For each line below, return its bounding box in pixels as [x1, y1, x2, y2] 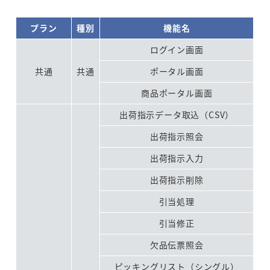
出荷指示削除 [149, 173, 204, 186]
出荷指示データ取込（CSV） [119, 108, 234, 121]
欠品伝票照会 [149, 238, 204, 251]
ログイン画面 [149, 43, 204, 55]
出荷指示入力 [149, 151, 204, 164]
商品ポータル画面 [140, 86, 213, 99]
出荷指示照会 [149, 130, 204, 142]
